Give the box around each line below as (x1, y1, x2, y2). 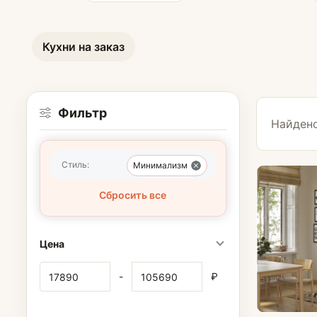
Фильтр (57, 105, 107, 120)
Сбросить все (99, 189, 167, 201)
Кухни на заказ (42, 40, 125, 54)
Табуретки (229, 140, 289, 154)
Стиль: (61, 158, 89, 170)
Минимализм (132, 160, 188, 171)
